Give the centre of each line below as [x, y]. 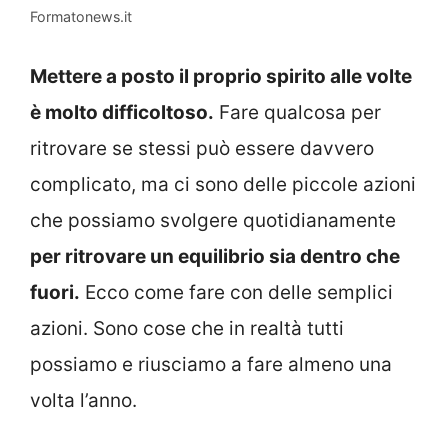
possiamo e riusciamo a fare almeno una [211, 364]
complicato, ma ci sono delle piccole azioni [223, 184]
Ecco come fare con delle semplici [236, 292]
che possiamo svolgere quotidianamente [213, 220]
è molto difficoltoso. [122, 112]
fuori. [55, 292]
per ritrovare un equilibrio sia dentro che [215, 256]
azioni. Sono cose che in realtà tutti [187, 328]
